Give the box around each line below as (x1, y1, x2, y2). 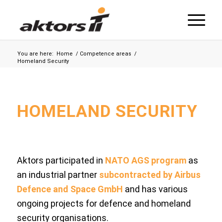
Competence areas (79, 51, 131, 57)
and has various (122, 184, 188, 195)
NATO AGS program (105, 155, 186, 166)
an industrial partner (16, 169, 99, 180)
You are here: (17, 51, 54, 57)
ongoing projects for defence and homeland (16, 198, 191, 209)
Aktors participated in (16, 155, 105, 166)
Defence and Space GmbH (16, 184, 123, 195)
